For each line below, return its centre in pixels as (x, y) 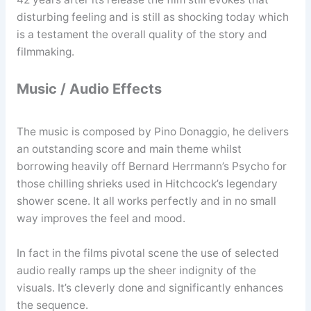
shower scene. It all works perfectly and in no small (146, 201)
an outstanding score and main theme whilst (129, 149)
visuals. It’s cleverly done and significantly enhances (150, 287)
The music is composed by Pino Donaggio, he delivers (152, 132)
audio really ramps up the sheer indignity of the (136, 270)
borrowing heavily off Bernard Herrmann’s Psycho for (151, 167)
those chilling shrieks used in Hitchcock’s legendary (147, 184)
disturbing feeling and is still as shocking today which (152, 17)
